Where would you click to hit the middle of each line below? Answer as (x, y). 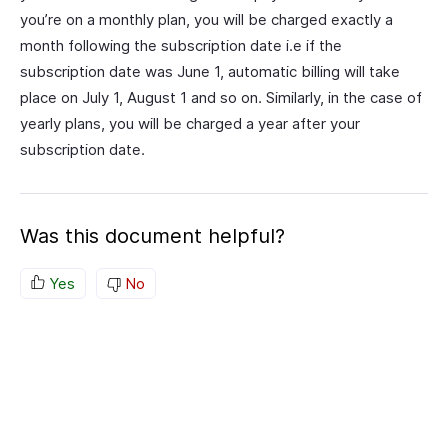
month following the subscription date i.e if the (181, 45)
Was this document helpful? (152, 236)
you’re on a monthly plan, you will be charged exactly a (206, 19)
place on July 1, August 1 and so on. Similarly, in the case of (221, 97)
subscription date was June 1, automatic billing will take (210, 71)
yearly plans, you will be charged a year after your (190, 123)
